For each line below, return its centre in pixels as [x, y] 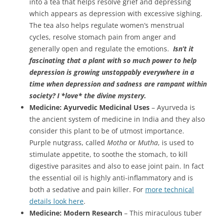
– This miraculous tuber [162, 213]
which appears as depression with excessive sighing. [116, 14]
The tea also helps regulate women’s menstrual [107, 25]
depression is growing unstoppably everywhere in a [112, 72]
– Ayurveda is [172, 108]
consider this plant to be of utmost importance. [107, 131]
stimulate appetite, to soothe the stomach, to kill [109, 154]
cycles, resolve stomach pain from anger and [103, 37]
